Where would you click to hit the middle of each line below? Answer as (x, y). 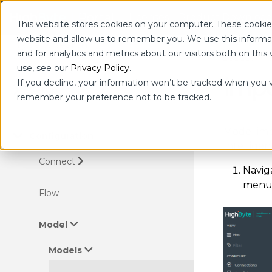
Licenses (148, 17)
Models (65, 250)
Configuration (61, 136)
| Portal (92, 17)
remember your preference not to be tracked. (114, 97)
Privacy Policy (100, 68)
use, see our (44, 68)
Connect (57, 161)
